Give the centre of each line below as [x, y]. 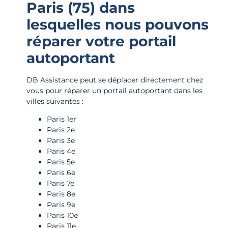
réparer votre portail [101, 41]
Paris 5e [61, 162]
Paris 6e [61, 173]
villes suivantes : [55, 101]
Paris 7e [61, 183]
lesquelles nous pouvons [118, 24]
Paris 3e [61, 141]
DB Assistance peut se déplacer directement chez [115, 80]
